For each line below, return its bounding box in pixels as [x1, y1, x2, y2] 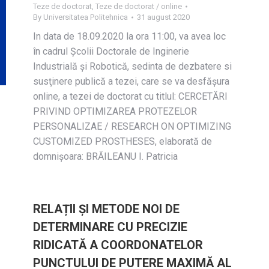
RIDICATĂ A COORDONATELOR [33, 238, 203, 252]
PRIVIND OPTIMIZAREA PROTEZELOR [33, 106, 197, 117]
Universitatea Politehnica [43, 13, 128, 22]
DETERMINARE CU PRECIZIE [33, 220, 187, 234]
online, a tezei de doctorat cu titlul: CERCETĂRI [33, 91, 228, 102]
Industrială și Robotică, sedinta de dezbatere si [33, 61, 232, 72]
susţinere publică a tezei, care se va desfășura [33, 76, 229, 87]
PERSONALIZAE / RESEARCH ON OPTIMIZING [33, 121, 231, 132]
